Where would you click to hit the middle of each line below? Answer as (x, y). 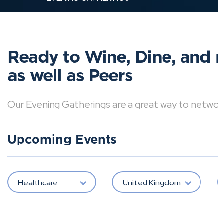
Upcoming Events (62, 140)
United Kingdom (151, 182)
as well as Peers (70, 76)
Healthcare (37, 182)
